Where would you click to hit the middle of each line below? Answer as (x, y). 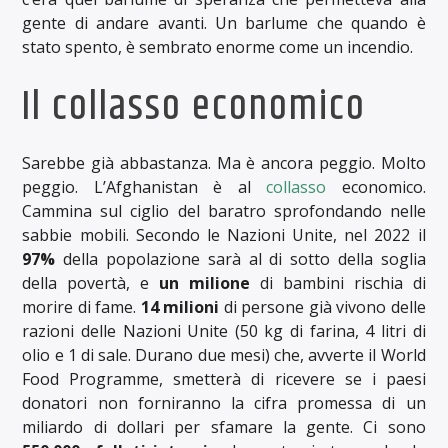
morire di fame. (81, 307)
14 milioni (180, 307)
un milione (205, 283)
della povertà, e (91, 283)
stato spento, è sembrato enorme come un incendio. (218, 46)
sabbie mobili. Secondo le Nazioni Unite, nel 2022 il (224, 235)
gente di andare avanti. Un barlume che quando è (224, 22)
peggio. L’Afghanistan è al (144, 187)
